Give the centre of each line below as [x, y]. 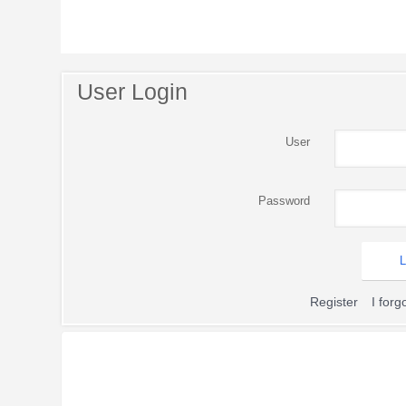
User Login [133, 92]
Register [333, 301]
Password [284, 201]
